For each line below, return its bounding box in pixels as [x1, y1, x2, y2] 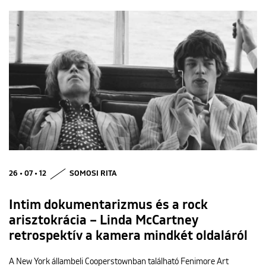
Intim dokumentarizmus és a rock [9, 199, 208, 213]
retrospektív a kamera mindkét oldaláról [9, 230, 248, 243]
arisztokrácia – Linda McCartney [9, 214, 198, 228]
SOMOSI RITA [69, 170, 117, 178]
